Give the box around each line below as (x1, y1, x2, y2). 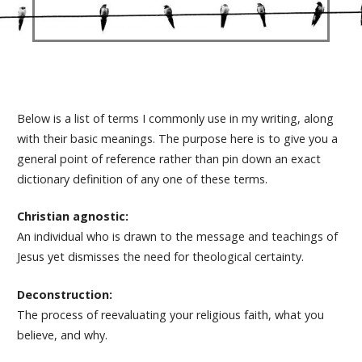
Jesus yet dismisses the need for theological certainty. (16, 249, 304, 265)
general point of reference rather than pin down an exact (16, 150, 321, 166)
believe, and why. (16, 326, 107, 343)
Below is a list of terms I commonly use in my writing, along (16, 110, 334, 126)
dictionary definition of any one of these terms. (16, 170, 267, 187)
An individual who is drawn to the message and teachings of (16, 229, 338, 245)
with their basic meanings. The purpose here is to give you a (16, 130, 338, 146)
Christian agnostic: (16, 208, 128, 225)
